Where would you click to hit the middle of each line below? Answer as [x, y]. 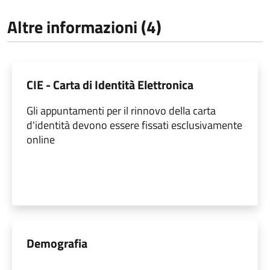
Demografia [57, 243]
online [41, 140]
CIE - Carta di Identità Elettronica [110, 85]
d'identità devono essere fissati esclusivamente [134, 125]
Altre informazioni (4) [84, 27]
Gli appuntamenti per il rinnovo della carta [121, 111]
